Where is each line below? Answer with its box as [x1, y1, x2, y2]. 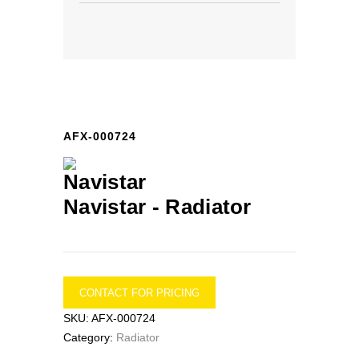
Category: [63, 331, 116, 344]
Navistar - [63, 195, 166, 219]
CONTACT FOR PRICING [79, 286, 200, 299]
